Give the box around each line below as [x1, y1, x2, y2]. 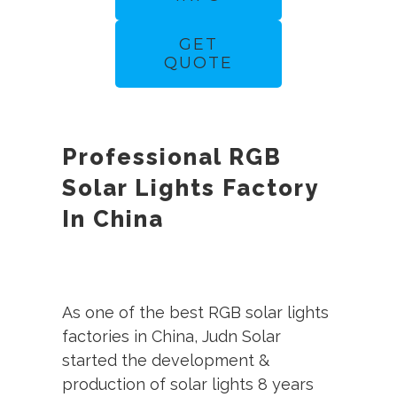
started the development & [61, 351, 269, 370]
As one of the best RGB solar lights [61, 303, 329, 323]
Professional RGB [61, 144, 282, 171]
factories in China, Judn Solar [61, 327, 281, 346]
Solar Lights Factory [61, 175, 318, 202]
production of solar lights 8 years [61, 375, 314, 394]
